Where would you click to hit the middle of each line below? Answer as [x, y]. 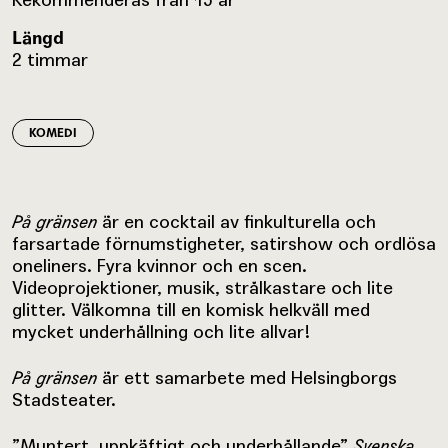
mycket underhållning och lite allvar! [161, 331]
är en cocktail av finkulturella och [236, 221]
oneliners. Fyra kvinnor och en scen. [159, 265]
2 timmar [50, 59]
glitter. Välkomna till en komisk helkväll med [191, 309]
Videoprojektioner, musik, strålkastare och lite [202, 287]
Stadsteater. [64, 399]
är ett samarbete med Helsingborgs [247, 377]
